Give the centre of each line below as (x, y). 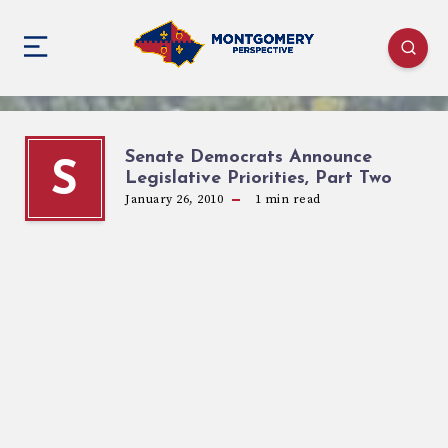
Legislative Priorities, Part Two (258, 178)
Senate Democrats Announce (248, 157)
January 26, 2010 (174, 199)
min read (291, 199)
